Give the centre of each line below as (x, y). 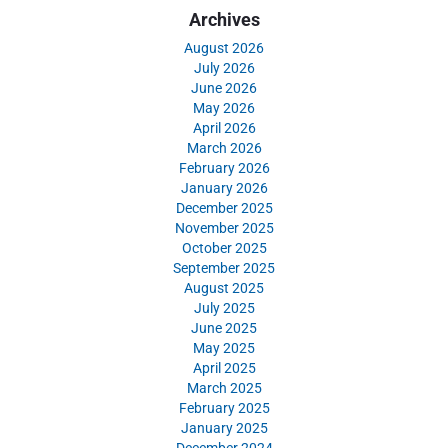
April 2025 (224, 367)
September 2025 (224, 267)
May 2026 (224, 107)
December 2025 (224, 207)
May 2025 (224, 347)
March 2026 (224, 147)
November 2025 (224, 227)
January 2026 (224, 187)
